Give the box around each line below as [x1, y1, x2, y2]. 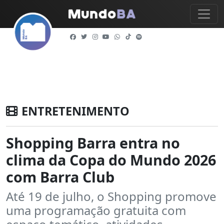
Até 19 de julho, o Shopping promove [6, 188, 216, 204]
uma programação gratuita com [6, 202, 186, 218]
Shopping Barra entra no [6, 133, 180, 152]
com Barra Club [6, 167, 114, 186]
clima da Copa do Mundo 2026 [6, 150, 216, 169]
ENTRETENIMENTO [21, 103, 129, 119]
